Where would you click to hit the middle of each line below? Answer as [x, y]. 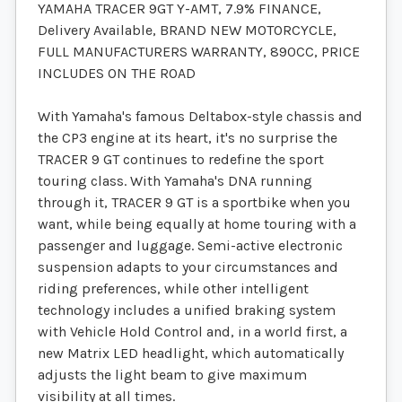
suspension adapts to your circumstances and [188, 267]
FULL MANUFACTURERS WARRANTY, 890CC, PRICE [199, 52]
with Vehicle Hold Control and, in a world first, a [192, 332]
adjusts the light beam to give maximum [172, 375]
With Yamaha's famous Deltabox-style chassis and [200, 117]
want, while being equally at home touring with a [197, 224]
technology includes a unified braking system [187, 310]
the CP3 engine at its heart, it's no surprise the [188, 138]
